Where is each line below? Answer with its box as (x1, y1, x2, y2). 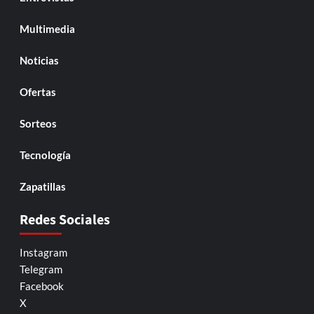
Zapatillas (19, 179, 66, 193)
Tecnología (19, 148, 71, 161)
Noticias (19, 53, 59, 67)
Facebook (19, 279, 64, 292)
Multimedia (19, 22, 75, 35)
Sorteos (19, 116, 57, 130)
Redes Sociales (19, 210, 110, 230)
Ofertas (19, 85, 56, 98)
